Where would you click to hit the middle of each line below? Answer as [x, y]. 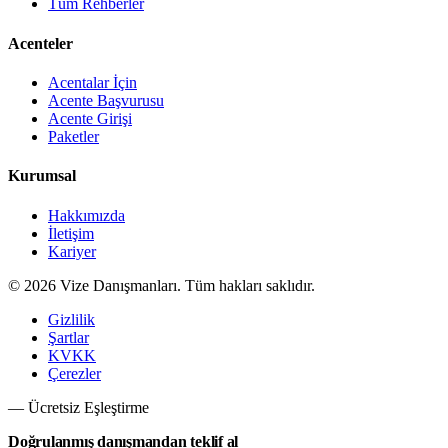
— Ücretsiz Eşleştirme [78, 407]
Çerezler [74, 373]
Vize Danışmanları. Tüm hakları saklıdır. [185, 285]
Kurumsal [42, 176]
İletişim [71, 233]
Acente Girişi [90, 118]
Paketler [73, 136]
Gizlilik [71, 319]
